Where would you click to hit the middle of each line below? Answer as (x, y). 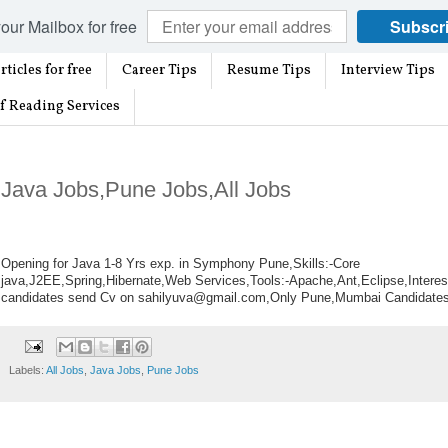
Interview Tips (388, 71)
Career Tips (159, 71)
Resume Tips (269, 71)
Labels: (27, 369)
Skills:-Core (326, 264)
